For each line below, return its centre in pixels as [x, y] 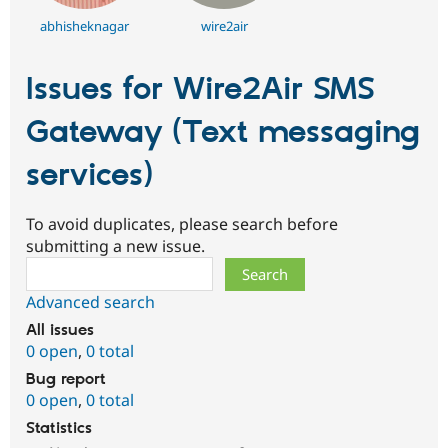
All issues [60, 330]
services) [89, 176]
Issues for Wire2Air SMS [200, 90]
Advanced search [90, 301]
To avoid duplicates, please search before [182, 223]
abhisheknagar [85, 26]
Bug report [66, 379]
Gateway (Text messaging [223, 133]
